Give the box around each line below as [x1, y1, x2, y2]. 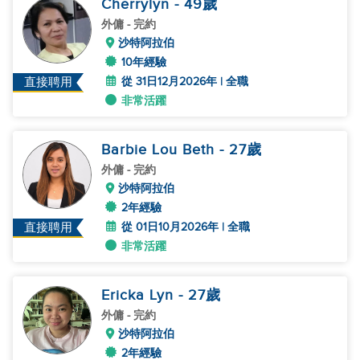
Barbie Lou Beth [101, 141, 219, 158]
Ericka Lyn [101, 287, 178, 304]
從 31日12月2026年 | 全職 [121, 75, 248, 88]
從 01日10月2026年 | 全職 [121, 220, 250, 234]
